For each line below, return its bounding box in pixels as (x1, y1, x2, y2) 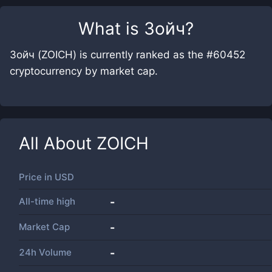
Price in (19, 171, 55, 183)
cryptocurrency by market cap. (10, 65, 158, 77)
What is (78, 18, 144, 39)
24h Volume (19, 246, 72, 258)
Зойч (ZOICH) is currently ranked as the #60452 (10, 49, 245, 61)
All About (19, 133, 97, 154)
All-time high (19, 195, 75, 207)
